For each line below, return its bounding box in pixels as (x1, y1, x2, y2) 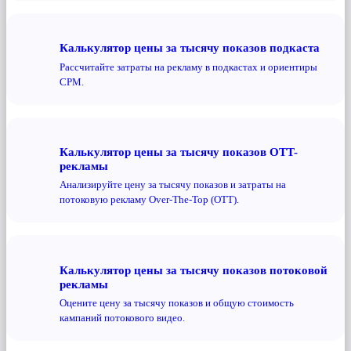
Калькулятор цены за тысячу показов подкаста (60, 41, 320, 55)
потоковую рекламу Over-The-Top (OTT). (60, 194, 239, 206)
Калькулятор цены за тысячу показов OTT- (60, 144, 298, 158)
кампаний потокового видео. (60, 312, 185, 324)
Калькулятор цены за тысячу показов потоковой (60, 262, 327, 277)
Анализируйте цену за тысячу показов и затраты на (60, 179, 286, 191)
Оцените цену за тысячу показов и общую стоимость (60, 297, 294, 309)
